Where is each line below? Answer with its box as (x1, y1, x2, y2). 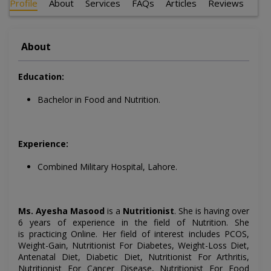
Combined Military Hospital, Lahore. (38, 161, 177, 173)
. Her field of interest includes (96, 228, 225, 240)
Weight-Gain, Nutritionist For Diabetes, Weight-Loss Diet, (18, 240, 250, 252)
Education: (18, 71, 64, 83)
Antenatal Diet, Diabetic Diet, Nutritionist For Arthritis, (18, 251, 250, 263)
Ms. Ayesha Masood (18, 205, 105, 217)
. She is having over (174, 205, 250, 217)
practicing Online (28, 228, 96, 240)
